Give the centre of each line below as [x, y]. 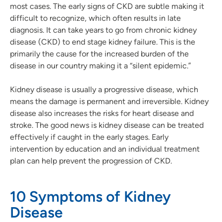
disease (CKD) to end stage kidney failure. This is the [103, 42]
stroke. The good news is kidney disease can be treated [107, 125]
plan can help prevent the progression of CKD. [91, 161]
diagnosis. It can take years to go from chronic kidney [103, 30]
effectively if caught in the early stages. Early [89, 137]
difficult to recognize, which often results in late [95, 18]
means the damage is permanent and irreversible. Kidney [109, 101]
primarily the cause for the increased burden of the [99, 54]
